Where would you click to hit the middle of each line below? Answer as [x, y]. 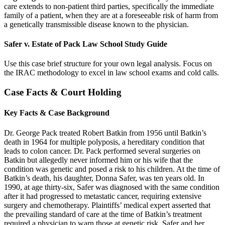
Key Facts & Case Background [57, 113]
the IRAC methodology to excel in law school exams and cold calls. [111, 73]
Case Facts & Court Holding [63, 92]
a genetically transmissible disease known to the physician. [96, 24]
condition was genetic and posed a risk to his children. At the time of [112, 169]
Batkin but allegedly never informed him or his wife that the [98, 160]
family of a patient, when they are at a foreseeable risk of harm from [111, 15]
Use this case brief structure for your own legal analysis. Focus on [108, 64]
